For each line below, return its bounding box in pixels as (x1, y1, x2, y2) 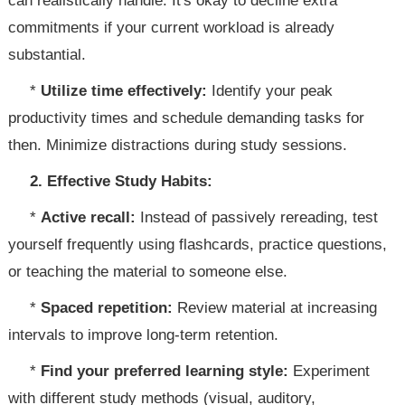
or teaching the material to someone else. (8, 263, 288, 280)
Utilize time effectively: (41, 82, 208, 99)
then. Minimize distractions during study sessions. (8, 137, 348, 154)
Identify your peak (207, 82, 334, 99)
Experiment (288, 363, 371, 380)
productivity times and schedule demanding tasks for (8, 109, 365, 127)
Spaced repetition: (41, 299, 174, 316)
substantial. (8, 46, 87, 63)
